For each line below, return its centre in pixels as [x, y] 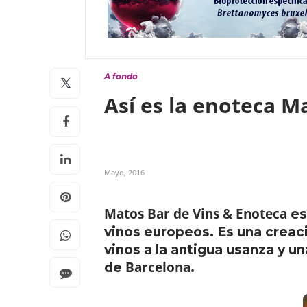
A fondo [121, 76]
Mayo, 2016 [124, 172]
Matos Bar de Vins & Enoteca [196, 214]
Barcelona [158, 267]
